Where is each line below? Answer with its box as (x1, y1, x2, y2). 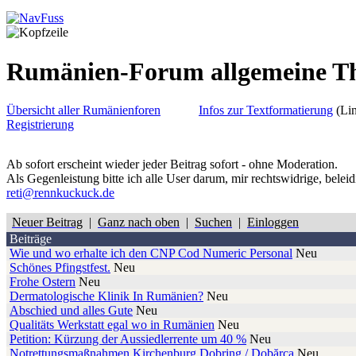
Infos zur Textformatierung (199, 103, 333, 118)
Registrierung (6, 118, 74, 132)
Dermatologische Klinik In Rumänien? (10, 289, 203, 304)
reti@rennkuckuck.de (6, 186, 114, 200)
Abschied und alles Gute (10, 304, 133, 318)
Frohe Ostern (10, 275, 75, 289)
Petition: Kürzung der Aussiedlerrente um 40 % (10, 332, 246, 346)
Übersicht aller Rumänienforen (6, 103, 161, 118)
